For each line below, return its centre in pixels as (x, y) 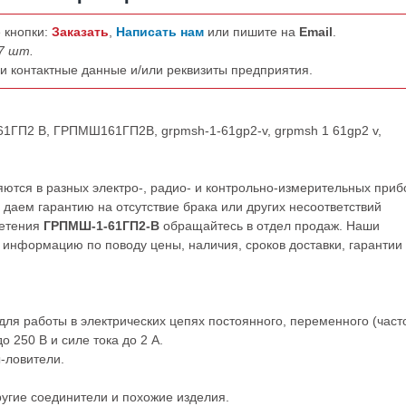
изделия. (203, 397)
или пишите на (253, 32)
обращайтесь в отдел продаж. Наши (270, 226)
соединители (69, 397)
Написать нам (162, 32)
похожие (150, 397)
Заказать (80, 32)
